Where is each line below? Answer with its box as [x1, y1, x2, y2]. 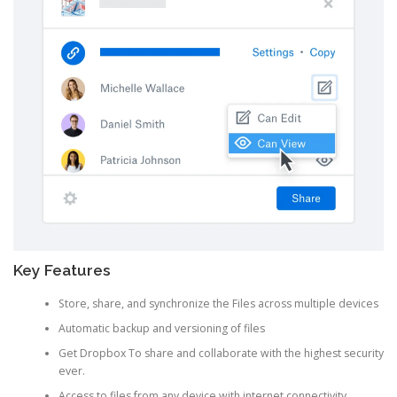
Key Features [13, 261, 111, 279]
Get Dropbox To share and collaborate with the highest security [58, 346, 384, 362]
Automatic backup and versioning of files [58, 321, 265, 337]
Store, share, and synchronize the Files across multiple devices [58, 296, 378, 312]
